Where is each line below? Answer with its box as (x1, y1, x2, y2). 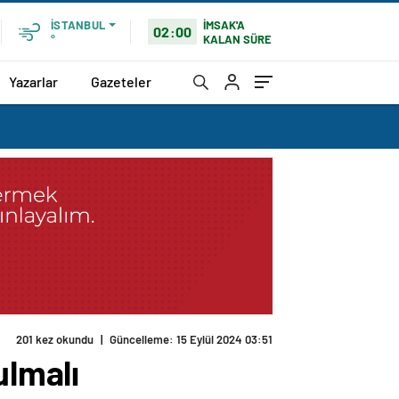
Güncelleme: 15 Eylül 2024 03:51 (110, 332, 273, 347)
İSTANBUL (51, 18, 105, 32)
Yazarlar (9, 72, 58, 90)
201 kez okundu (16, 332, 94, 347)
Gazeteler (91, 72, 151, 90)
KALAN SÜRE (203, 31, 273, 46)
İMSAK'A (203, 17, 246, 32)
